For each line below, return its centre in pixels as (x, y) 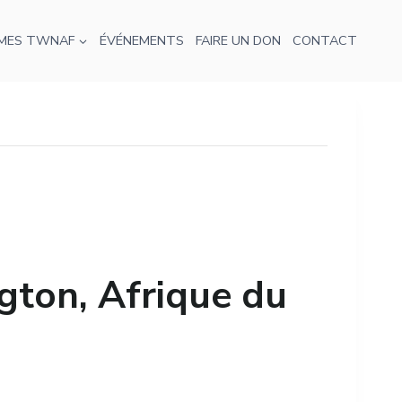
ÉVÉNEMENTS (141, 40)
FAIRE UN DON (238, 40)
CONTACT (324, 40)
